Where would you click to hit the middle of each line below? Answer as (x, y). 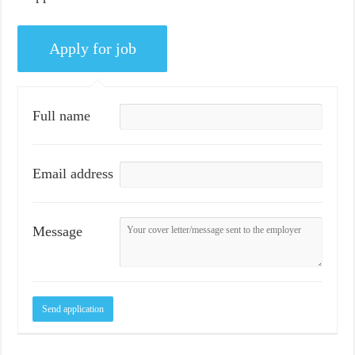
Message (58, 232)
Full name (62, 115)
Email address (73, 173)
